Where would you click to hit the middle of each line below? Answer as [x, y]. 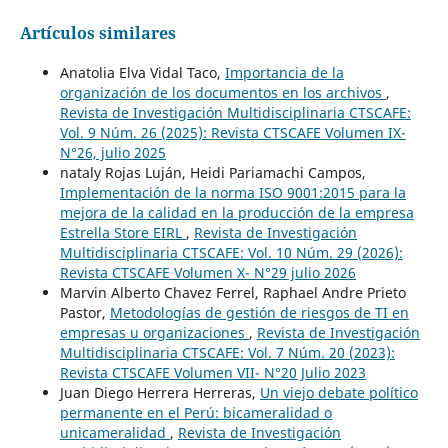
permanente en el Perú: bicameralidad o [195, 413]
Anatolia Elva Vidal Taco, [142, 73]
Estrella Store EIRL [122, 233]
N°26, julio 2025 [112, 153]
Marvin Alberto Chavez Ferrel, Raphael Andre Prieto [232, 293]
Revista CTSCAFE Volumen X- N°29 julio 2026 [207, 273]
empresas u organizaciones [154, 333]
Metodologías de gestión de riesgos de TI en [259, 313]
